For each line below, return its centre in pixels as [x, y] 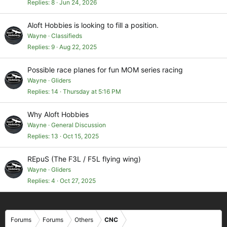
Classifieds [67, 36]
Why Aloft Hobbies [58, 115]
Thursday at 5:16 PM [92, 91]
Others [84, 220]
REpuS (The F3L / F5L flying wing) [84, 159]
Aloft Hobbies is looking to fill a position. [93, 25]
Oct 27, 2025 [78, 180]
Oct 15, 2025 [81, 136]
